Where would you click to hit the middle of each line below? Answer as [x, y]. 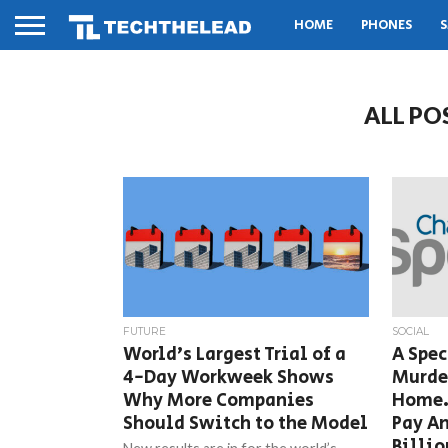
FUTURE [145, 331]
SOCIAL [410, 331]
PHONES [386, 25]
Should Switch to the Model [246, 423]
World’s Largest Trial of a [235, 354]
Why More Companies [219, 400]
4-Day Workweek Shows [229, 377]
